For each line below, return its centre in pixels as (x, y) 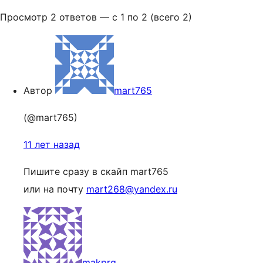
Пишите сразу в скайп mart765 (96, 171)
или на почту (55, 189)
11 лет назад (52, 144)
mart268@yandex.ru (132, 189)
